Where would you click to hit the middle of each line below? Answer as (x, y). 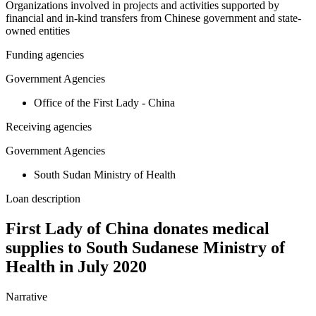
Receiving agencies (49, 127)
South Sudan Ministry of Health (105, 175)
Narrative (26, 297)
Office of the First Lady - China (104, 103)
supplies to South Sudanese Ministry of (145, 248)
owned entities (38, 31)
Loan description (43, 199)
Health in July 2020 (76, 267)
